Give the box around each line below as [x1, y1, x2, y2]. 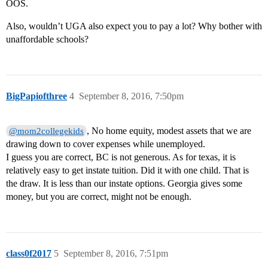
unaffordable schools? [6, 34, 89, 45]
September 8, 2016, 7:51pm [63, 248, 168, 259]
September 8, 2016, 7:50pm [79, 91, 184, 102]
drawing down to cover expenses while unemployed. [6, 139, 205, 150]
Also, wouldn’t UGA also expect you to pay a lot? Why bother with [6, 21, 262, 32]
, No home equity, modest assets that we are [87, 126, 252, 136]
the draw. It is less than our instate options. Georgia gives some [6, 178, 242, 189]
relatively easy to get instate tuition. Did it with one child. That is [6, 165, 249, 176]
